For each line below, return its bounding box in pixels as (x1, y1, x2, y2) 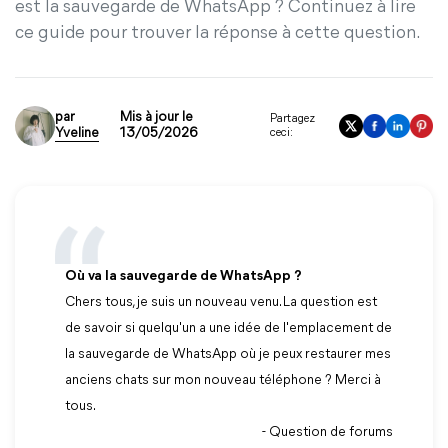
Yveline (55, 126, 99, 141)
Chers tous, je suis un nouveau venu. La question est (65, 295, 377, 310)
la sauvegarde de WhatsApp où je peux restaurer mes (65, 347, 391, 362)
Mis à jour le (120, 110, 194, 125)
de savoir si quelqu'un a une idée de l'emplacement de (65, 321, 392, 336)
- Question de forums (262, 425, 393, 440)
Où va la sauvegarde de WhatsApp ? (65, 269, 302, 284)
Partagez (269, 113, 315, 125)
